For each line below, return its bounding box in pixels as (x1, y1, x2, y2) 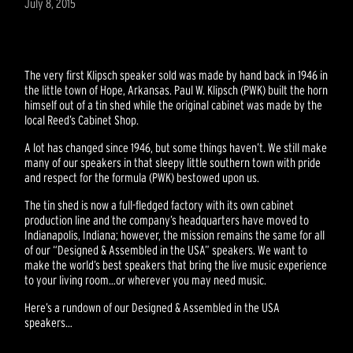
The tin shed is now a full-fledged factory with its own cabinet (24, 198, 295, 213)
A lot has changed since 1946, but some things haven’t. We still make (24, 140, 328, 155)
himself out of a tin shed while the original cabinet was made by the (24, 98, 323, 113)
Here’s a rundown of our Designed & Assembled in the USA (24, 300, 281, 315)
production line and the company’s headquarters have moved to (24, 213, 310, 228)
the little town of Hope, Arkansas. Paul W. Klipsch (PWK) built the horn (24, 83, 329, 98)
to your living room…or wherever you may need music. (24, 273, 267, 288)
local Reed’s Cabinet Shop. (24, 113, 139, 128)
